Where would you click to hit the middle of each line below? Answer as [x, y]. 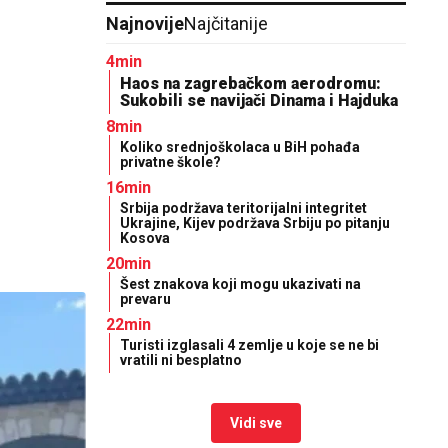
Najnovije [145, 23]
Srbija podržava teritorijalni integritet [243, 208]
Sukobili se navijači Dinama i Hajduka [259, 100]
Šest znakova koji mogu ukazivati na [240, 284]
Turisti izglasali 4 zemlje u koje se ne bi [249, 345]
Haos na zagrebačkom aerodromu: [250, 83]
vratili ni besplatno [181, 360]
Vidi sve [256, 423]
